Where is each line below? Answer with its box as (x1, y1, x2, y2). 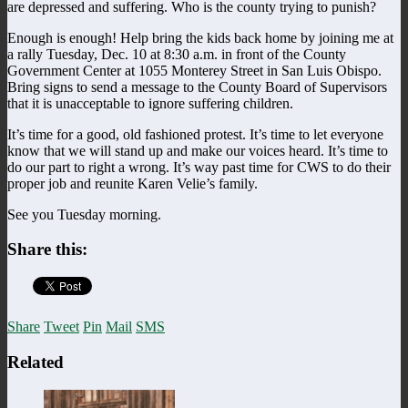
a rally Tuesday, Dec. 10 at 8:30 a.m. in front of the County (7, 46, 346, 62)
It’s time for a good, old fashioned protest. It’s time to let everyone (7, 126, 383, 142)
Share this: (7, 240, 87, 260)
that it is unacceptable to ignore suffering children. (7, 95, 293, 111)
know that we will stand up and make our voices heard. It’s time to (7, 142, 388, 158)
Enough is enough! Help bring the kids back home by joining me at (7, 29, 393, 46)
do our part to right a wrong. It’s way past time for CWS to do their (7, 158, 391, 175)
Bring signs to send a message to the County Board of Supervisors (7, 78, 387, 95)
